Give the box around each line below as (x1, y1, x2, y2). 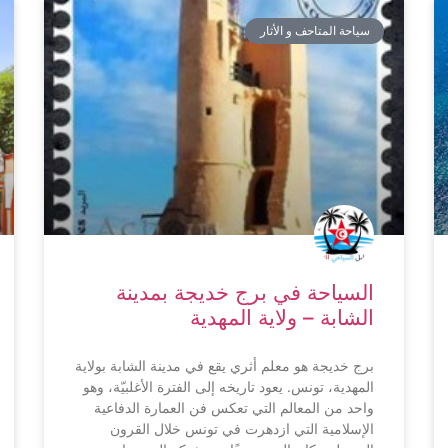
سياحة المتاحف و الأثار (259, 22, 370, 38)
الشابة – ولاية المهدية (190, 305, 374, 331)
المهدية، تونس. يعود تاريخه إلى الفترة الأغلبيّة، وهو (83, 378, 374, 396)
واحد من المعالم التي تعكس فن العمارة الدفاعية (94, 399, 374, 417)
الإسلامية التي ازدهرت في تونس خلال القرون (110, 420, 374, 438)
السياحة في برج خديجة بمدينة (116, 280, 374, 306)
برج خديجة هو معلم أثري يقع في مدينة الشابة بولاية (75, 357, 374, 375)
